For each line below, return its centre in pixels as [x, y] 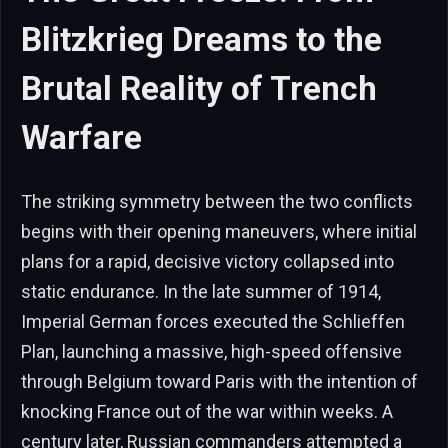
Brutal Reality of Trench [199, 88]
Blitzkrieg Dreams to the [201, 39]
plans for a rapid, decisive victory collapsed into [207, 261]
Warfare [81, 137]
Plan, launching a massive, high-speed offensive [211, 351]
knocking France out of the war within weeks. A [207, 411]
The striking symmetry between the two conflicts [217, 201]
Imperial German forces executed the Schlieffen [213, 321]
